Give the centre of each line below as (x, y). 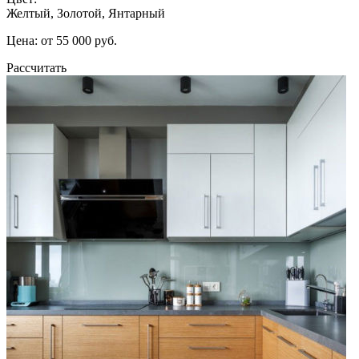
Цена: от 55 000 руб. (62, 40)
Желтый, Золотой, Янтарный (86, 13)
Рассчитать (36, 67)
